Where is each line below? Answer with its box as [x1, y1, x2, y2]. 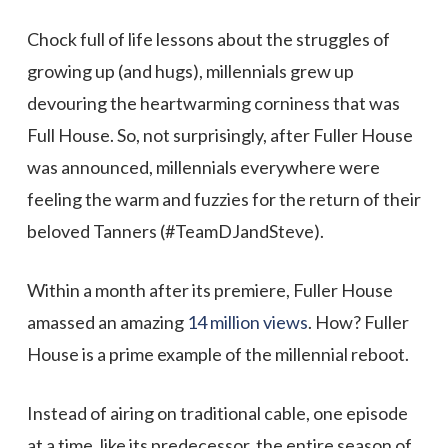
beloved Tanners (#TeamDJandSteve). [26, 220, 324, 242]
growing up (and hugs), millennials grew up [26, 60, 354, 82]
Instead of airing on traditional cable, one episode [26, 402, 408, 424]
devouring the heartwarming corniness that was [26, 92, 400, 114]
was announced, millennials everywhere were [26, 156, 380, 178]
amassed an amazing [26, 311, 187, 333]
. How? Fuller [307, 311, 409, 333]
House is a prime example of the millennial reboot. [26, 343, 409, 365]
